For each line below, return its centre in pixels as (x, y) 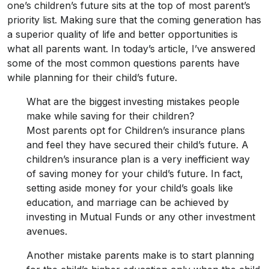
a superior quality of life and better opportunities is (122, 35)
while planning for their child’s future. (92, 78)
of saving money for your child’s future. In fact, (135, 174)
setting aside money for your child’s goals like (130, 188)
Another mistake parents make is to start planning (140, 255)
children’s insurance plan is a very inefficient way (138, 159)
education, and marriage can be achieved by (128, 203)
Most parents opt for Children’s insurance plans (136, 131)
